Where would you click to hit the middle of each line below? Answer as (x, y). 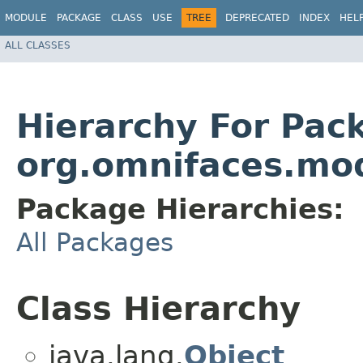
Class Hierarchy (158, 309)
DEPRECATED (257, 18)
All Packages (95, 243)
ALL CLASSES (38, 45)
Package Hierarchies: (180, 209)
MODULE (26, 18)
